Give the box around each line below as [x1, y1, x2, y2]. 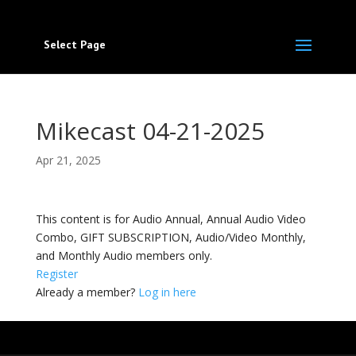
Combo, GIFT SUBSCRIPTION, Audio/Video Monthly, [35, 230, 306, 245]
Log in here [137, 284, 196, 300]
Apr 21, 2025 [35, 153, 101, 168]
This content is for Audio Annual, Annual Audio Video [35, 211, 306, 226]
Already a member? [35, 284, 138, 300]
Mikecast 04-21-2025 [35, 114, 265, 147]
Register [35, 266, 78, 281]
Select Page [43, 37, 106, 52]
